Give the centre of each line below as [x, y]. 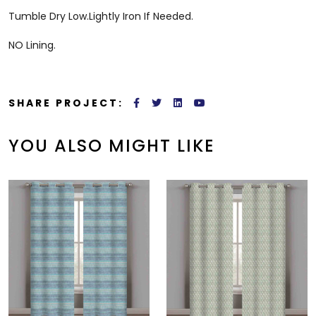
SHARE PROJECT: [66, 103]
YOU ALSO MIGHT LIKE [112, 146]
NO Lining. [32, 45]
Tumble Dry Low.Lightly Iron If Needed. [101, 17]
